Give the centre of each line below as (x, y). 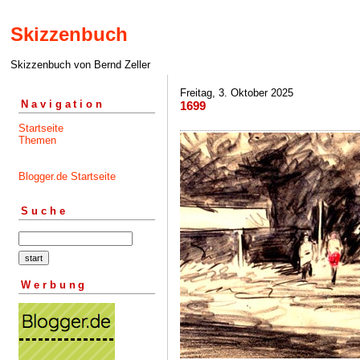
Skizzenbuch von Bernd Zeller (80, 65)
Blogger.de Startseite (67, 176)
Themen (37, 140)
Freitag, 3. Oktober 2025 (237, 93)
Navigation (63, 104)
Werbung (55, 284)
